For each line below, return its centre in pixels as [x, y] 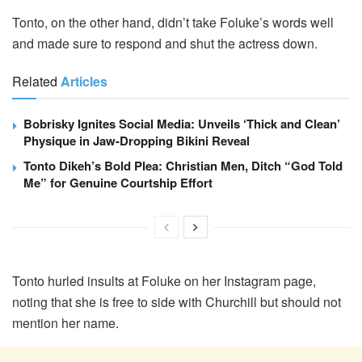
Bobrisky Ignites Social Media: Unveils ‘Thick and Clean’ [182, 124]
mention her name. [65, 323]
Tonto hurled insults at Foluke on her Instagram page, [164, 281]
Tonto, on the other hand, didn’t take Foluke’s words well [173, 23]
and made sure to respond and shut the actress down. [165, 44]
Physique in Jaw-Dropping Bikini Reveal [137, 141]
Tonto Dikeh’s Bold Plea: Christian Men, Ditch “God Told [183, 166]
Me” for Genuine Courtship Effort [118, 183]
